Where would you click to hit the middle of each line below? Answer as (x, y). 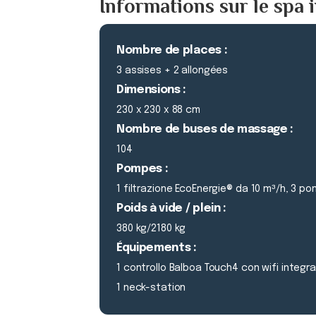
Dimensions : (152, 90)
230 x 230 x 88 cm (158, 110)
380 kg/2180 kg (151, 229)
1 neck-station (151, 288)
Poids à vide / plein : (171, 208)
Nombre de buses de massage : (205, 129)
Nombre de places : (172, 50)
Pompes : (142, 169)
